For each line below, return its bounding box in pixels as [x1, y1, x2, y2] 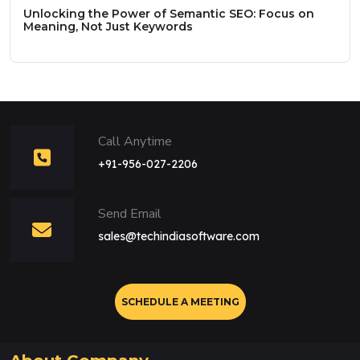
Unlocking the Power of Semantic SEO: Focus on [23, 6, 314, 22]
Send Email [98, 205, 162, 223]
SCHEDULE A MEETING [121, 296, 239, 309]
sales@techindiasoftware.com [98, 229, 260, 244]
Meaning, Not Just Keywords [23, 19, 193, 35]
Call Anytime [98, 133, 172, 151]
